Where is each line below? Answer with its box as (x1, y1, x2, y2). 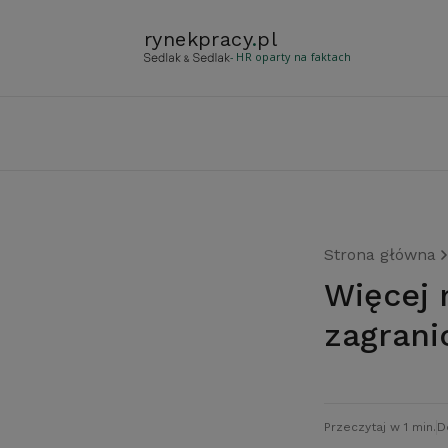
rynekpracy (144, 27, 253, 51)
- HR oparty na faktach (230, 50, 352, 64)
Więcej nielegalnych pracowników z (324, 276, 355, 314)
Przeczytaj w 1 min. (324, 420, 436, 434)
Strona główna (324, 245, 436, 264)
